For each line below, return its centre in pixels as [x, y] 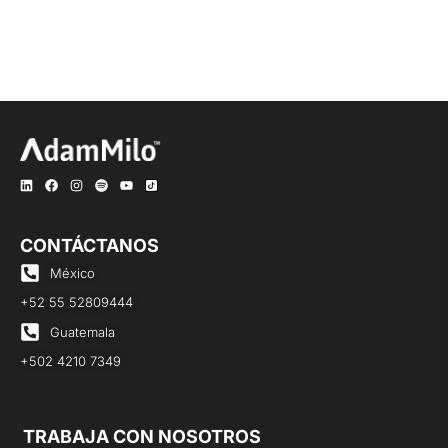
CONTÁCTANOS [89, 246]
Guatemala [82, 331]
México [72, 272]
